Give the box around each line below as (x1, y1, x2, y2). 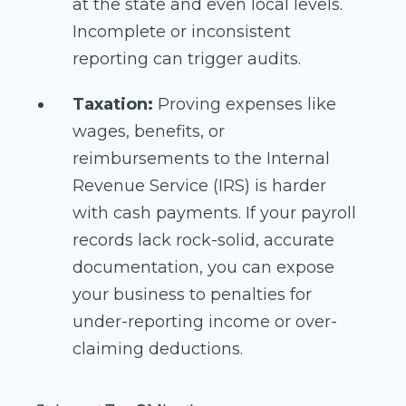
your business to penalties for (72, 285, 312, 305)
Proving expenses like (153, 94, 336, 115)
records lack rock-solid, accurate (72, 230, 334, 251)
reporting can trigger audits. (72, 49, 305, 70)
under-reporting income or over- (72, 312, 337, 333)
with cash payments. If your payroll (72, 203, 356, 224)
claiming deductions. (72, 339, 243, 360)
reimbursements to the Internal (72, 149, 330, 169)
